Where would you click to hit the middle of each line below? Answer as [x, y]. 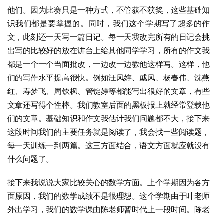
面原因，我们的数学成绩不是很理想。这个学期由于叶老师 [108, 196]
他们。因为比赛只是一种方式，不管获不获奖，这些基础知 [108, 10]
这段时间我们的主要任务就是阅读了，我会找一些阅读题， [108, 132]
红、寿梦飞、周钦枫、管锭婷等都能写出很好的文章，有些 [108, 91]
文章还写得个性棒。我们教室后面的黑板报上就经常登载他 [108, 105]
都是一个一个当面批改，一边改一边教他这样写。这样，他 [108, 64]
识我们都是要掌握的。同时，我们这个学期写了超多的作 [108, 23]
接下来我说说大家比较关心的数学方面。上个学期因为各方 [108, 182]
